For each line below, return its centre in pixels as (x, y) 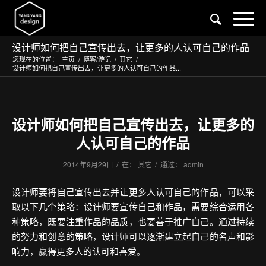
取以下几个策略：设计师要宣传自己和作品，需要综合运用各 (133, 206)
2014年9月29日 (88, 164)
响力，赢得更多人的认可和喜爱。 (79, 251)
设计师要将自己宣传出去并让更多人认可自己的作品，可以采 (133, 191)
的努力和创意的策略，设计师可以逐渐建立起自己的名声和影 (133, 236)
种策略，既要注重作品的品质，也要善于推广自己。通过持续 (133, 221)
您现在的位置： (35, 58)
